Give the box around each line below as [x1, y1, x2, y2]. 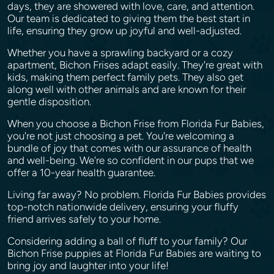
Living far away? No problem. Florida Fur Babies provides [7, 188, 266, 201]
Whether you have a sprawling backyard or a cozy [7, 46, 233, 59]
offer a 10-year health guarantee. [7, 166, 158, 179]
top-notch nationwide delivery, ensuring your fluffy [7, 201, 239, 213]
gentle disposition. [7, 95, 94, 108]
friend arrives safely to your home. [7, 213, 163, 225]
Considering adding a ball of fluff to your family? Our [7, 235, 247, 247]
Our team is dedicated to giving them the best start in [7, 12, 250, 24]
